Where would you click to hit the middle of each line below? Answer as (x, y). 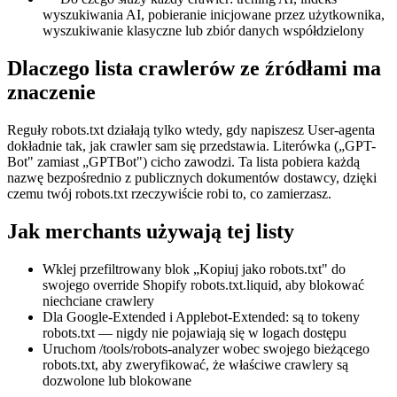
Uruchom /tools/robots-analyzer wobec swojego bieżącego (206, 348)
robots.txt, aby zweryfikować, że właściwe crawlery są (195, 364)
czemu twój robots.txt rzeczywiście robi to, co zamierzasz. (169, 193)
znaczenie (51, 92)
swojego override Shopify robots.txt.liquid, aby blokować (203, 284)
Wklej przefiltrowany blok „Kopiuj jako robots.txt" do (194, 269)
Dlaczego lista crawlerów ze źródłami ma (194, 68)
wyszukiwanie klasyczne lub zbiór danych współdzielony (203, 30)
